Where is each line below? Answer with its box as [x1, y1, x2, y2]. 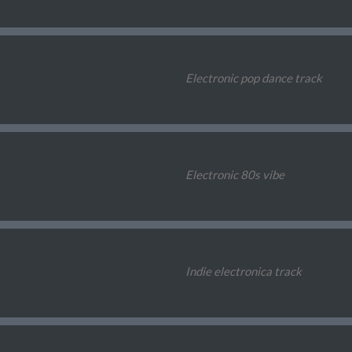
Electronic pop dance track [185, 71, 322, 86]
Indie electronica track [185, 264, 302, 279]
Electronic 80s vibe [185, 167, 284, 182]
